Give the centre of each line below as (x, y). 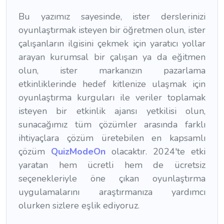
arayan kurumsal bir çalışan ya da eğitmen (112, 57)
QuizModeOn (81, 152)
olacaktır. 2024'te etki (158, 152)
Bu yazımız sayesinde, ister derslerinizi (112, 17)
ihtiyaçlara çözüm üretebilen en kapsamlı (112, 138)
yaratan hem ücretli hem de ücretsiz (112, 165)
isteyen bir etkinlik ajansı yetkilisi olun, (112, 111)
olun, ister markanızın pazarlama (112, 71)
